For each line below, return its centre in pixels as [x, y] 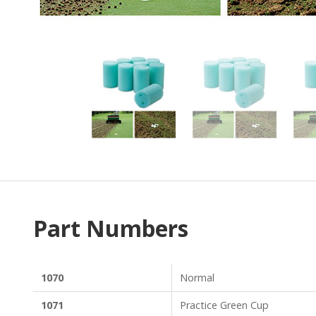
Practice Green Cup [224, 305]
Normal [197, 278]
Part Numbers [111, 229]
